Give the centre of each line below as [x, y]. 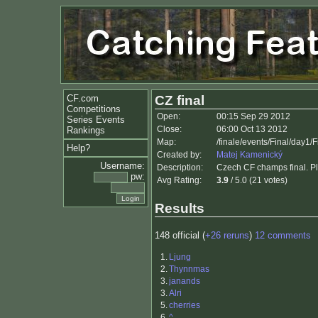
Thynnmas [189, 269]
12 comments [283, 236]
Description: [180, 168]
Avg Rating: [179, 180]
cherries [185, 306]
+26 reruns [227, 236]
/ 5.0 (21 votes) [258, 180]
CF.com [83, 98]
